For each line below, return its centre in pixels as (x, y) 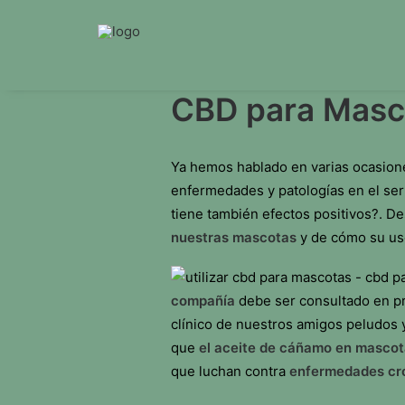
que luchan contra (230, 371)
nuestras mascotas (234, 237)
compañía (205, 301)
